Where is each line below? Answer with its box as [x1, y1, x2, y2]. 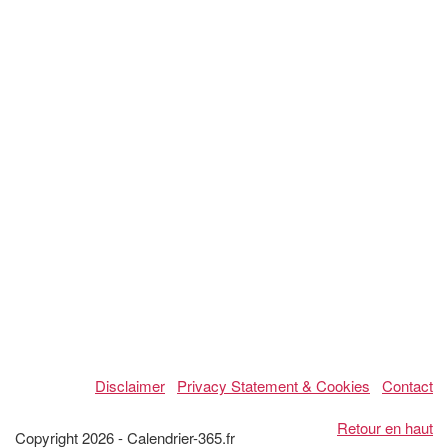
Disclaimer [95, 375, 165, 397]
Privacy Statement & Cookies [177, 375, 370, 397]
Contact [382, 375, 433, 397]
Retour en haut [337, 417, 433, 439]
